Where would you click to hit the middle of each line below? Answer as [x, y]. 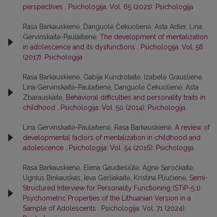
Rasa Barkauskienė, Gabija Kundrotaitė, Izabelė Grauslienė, [113, 77]
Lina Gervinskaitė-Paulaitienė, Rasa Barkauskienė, [99, 127]
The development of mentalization [154, 37]
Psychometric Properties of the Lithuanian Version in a [107, 198]
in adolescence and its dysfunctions [80, 47]
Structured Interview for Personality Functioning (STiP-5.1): [112, 188]
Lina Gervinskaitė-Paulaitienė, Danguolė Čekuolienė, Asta [111, 87]
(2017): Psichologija [53, 57]
